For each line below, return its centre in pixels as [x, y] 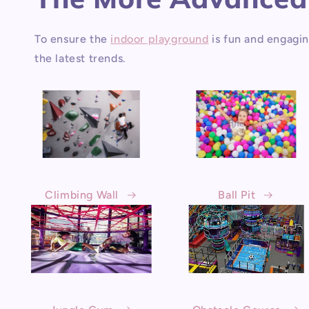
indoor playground [160, 39]
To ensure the [73, 39]
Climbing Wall [82, 195]
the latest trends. [80, 59]
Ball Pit [237, 195]
